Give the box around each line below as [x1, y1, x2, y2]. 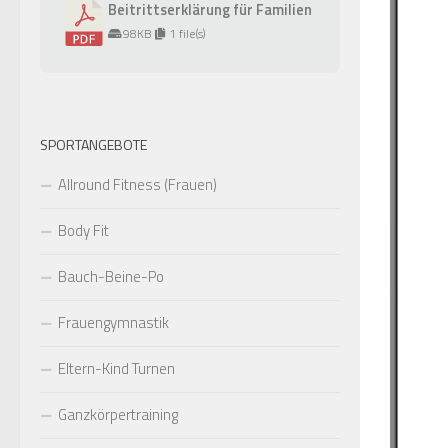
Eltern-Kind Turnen [58, 357, 175, 380]
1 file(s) [166, 24, 206, 43]
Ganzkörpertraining [58, 403, 178, 426]
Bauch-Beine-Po [58, 265, 164, 288]
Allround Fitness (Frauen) [58, 173, 217, 196]
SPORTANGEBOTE [40, 134, 147, 155]
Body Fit [58, 219, 109, 242]
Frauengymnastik [58, 311, 169, 334]
